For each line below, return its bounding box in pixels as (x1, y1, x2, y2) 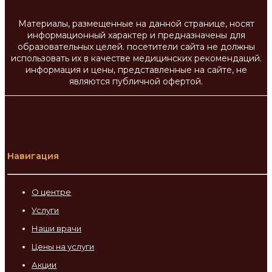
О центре (32, 186, 72, 197)
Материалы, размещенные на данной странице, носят (18, 18, 254, 30)
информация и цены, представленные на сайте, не (25, 64, 247, 76)
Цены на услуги (32, 241, 95, 251)
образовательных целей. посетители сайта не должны (17, 41, 255, 53)
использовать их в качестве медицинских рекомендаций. (10, 53, 262, 64)
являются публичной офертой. (69, 76, 203, 87)
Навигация (7, 151, 59, 162)
